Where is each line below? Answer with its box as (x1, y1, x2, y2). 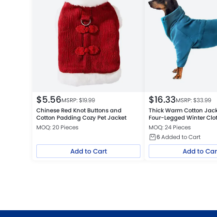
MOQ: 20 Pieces (36, 123, 78, 131)
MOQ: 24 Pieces (149, 123, 191, 131)
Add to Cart (70, 146, 107, 156)
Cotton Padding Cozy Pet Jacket (36, 113, 126, 122)
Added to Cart (160, 133, 201, 141)
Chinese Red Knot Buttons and (36, 106, 122, 114)
